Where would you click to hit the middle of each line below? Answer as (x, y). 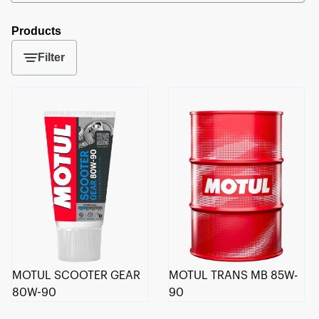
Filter (51, 57)
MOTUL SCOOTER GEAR (76, 275)
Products (36, 31)
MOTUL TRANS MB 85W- (234, 275)
